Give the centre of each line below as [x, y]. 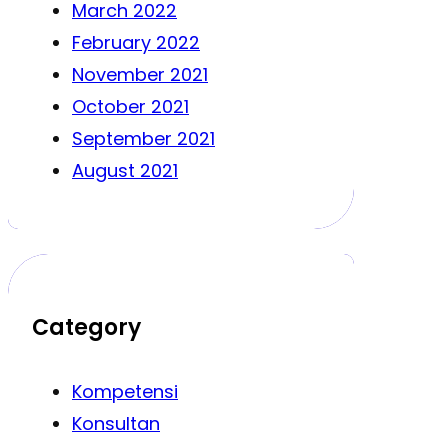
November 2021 [140, 74]
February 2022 [136, 42]
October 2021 [130, 106]
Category [86, 327]
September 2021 [143, 138]
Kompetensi [125, 392]
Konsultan [116, 424]
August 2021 [125, 170]
